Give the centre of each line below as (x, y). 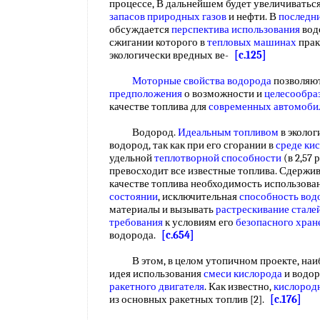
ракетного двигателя (157, 286)
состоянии (134, 196)
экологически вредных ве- (172, 55)
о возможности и (223, 94)
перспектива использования (236, 29)
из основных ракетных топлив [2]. (190, 299)
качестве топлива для (159, 106)
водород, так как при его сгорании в (192, 145)
